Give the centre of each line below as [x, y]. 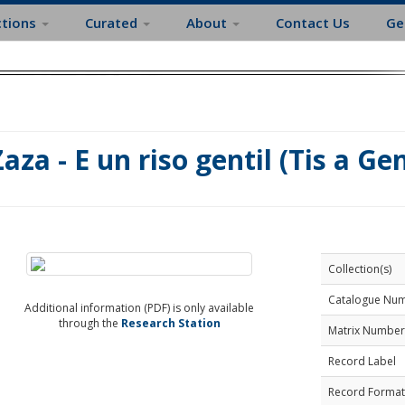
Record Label [362, 361]
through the [89, 323]
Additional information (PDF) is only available [140, 308]
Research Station [170, 323]
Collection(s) [359, 269]
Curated [113, 23]
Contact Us [313, 23]
